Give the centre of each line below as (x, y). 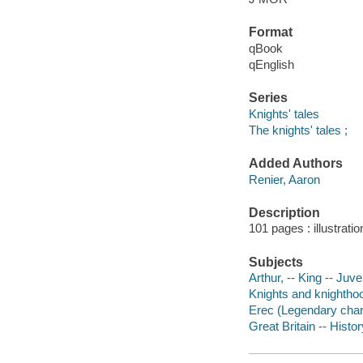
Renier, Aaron (284, 179)
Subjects (275, 262)
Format (270, 32)
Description (284, 212)
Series (268, 98)
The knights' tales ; (298, 130)
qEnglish (271, 64)
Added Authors (295, 164)
